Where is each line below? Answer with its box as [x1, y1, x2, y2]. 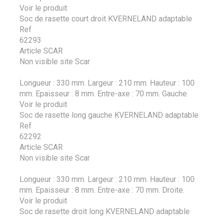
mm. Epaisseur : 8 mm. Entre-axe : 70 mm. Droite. [19, 185, 184, 195]
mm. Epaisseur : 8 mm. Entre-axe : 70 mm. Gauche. [19, 89, 188, 98]
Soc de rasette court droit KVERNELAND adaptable [19, 14, 192, 23]
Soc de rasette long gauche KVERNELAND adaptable [19, 110, 199, 120]
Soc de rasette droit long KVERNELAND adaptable [19, 206, 190, 216]
